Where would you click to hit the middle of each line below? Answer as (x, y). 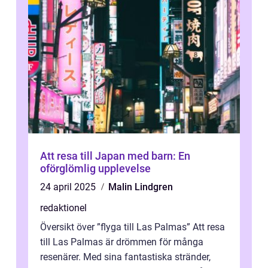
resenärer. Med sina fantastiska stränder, (125, 257)
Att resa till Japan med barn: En (115, 156)
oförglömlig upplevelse (95, 168)
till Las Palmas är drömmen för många (122, 242)
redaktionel (63, 208)
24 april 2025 (69, 187)
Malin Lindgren (141, 187)
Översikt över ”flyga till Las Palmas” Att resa (133, 227)
